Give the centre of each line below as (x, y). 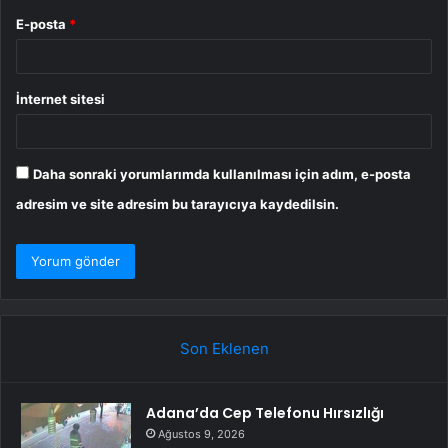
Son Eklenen (224, 349)
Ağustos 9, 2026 (201, 434)
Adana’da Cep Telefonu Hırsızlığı (265, 413)
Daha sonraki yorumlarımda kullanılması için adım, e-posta (222, 174)
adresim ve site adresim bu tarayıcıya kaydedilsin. (177, 204)
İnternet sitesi (60, 99)
